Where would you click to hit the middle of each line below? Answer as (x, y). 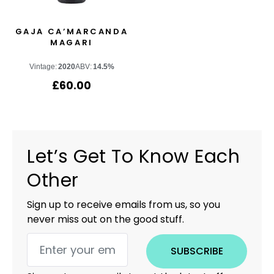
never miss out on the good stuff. (106, 219)
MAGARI (72, 42)
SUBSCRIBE (197, 251)
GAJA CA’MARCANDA (72, 31)
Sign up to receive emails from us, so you (124, 205)
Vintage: (43, 67)
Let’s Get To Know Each (133, 157)
